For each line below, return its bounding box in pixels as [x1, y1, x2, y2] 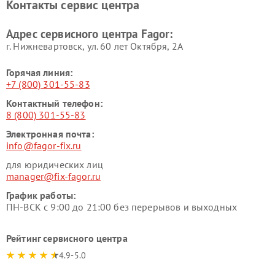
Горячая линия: [6, 66, 73, 79]
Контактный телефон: [6, 97, 103, 109]
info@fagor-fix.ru [6, 139, 82, 152]
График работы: [6, 189, 76, 201]
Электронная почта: [6, 128, 94, 140]
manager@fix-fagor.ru [6, 170, 101, 182]
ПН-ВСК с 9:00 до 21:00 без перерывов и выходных [6, 201, 238, 213]
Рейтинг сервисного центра [6, 232, 128, 244]
